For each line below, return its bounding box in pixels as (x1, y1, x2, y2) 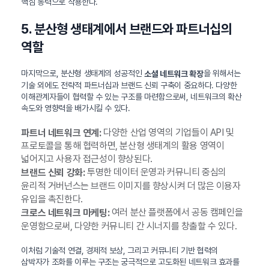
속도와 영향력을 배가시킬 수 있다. (21, 103, 130, 113)
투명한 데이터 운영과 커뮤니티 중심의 (85, 166, 226, 178)
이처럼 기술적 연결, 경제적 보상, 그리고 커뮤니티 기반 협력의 (21, 245, 219, 255)
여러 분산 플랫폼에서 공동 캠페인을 (109, 207, 243, 219)
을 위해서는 (203, 68, 241, 78)
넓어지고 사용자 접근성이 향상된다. (21, 153, 153, 165)
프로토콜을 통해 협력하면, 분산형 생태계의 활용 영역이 (21, 140, 225, 152)
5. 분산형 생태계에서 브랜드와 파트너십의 (21, 20, 232, 37)
